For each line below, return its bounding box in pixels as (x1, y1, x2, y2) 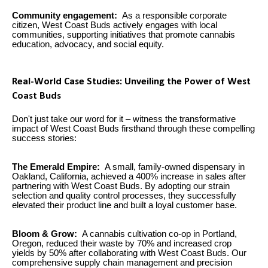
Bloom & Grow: (12, 229, 80, 239)
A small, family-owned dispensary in (102, 162, 245, 172)
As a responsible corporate (120, 10, 227, 20)
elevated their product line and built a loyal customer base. (12, 200, 237, 211)
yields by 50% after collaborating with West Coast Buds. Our (12, 248, 246, 258)
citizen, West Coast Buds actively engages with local (12, 20, 217, 30)
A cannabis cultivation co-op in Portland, (80, 229, 237, 239)
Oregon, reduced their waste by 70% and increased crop (12, 239, 232, 249)
